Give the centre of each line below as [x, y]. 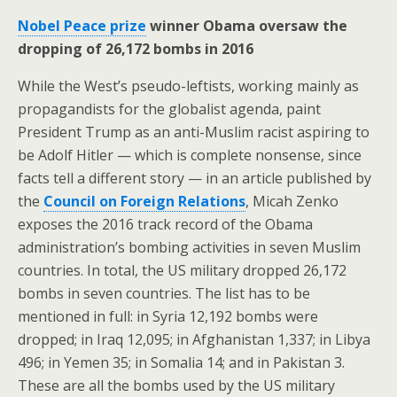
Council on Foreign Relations [144, 201]
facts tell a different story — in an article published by [195, 178]
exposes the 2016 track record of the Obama [165, 224]
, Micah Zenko [292, 201]
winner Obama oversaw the [247, 25]
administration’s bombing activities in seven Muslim [189, 247]
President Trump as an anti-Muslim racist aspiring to [194, 132]
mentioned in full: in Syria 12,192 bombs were [168, 316]
